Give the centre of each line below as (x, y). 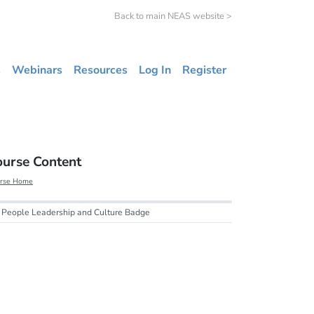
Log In (155, 70)
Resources (101, 70)
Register (204, 70)
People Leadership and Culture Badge (76, 213)
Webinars (37, 70)
